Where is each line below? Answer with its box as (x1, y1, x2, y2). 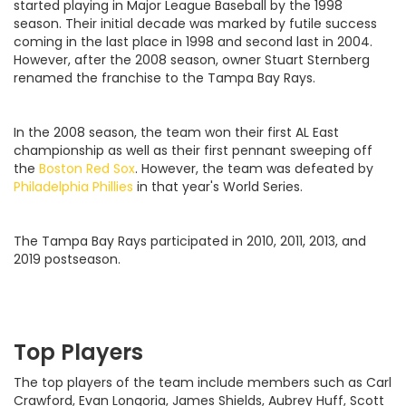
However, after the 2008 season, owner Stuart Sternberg (14, 51, 370, 70)
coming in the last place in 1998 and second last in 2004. (14, 33, 372, 52)
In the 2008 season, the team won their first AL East (14, 123, 339, 142)
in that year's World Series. (133, 178, 303, 197)
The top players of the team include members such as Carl (14, 373, 391, 392)
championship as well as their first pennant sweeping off (14, 141, 372, 160)
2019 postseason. (14, 250, 121, 269)
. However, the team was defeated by (135, 159, 373, 179)
